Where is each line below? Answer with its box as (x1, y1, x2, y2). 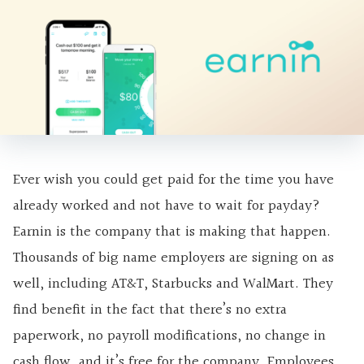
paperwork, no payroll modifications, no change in (13, 324, 326, 349)
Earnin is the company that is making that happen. (13, 220, 331, 245)
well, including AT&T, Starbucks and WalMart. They (13, 272, 333, 297)
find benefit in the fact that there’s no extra (13, 298, 287, 323)
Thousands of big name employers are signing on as (13, 246, 334, 271)
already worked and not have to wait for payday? (13, 194, 320, 219)
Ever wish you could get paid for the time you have (13, 168, 334, 193)
